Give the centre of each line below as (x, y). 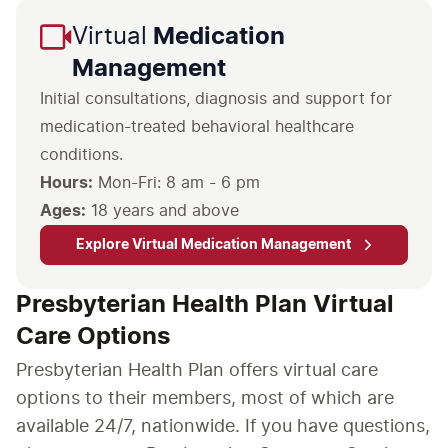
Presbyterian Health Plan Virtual (205, 305)
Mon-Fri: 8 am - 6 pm (179, 183)
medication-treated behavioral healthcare (197, 127)
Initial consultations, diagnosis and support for (216, 99)
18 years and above (162, 211)
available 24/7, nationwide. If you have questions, (223, 427)
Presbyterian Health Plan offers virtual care (197, 371)
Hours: (66, 183)
